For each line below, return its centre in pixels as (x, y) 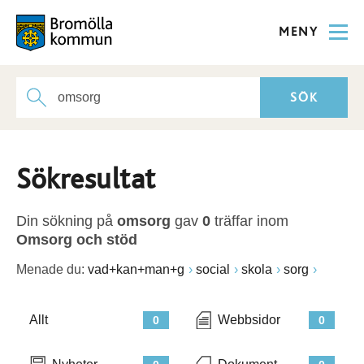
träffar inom (249, 221)
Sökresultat (86, 180)
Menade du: (50, 269)
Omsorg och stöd (77, 240)
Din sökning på (67, 221)
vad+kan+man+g (136, 269)
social (213, 269)
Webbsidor (249, 320)
